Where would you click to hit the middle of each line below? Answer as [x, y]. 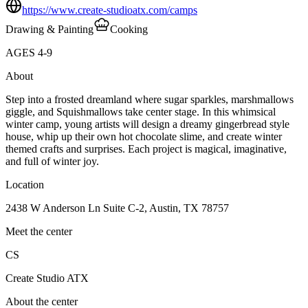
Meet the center [39, 231]
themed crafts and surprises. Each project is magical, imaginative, [146, 148]
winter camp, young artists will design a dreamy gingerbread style [147, 124]
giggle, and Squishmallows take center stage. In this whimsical [141, 111]
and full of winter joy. [52, 161]
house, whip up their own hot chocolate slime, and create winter [144, 136]
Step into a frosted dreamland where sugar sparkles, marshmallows [150, 99]
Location [25, 184]
